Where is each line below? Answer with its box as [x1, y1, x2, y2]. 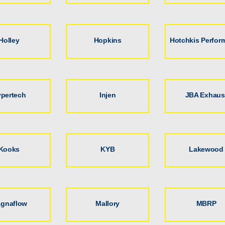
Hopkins [93, 36, 122, 45]
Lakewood [189, 145, 223, 153]
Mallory [95, 199, 120, 208]
